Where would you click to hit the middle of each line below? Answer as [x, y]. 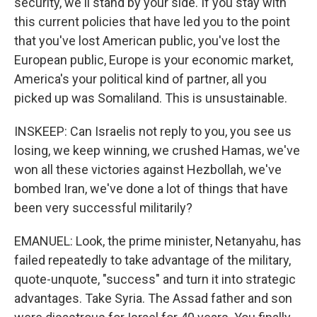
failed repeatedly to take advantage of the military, [152, 260]
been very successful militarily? [103, 208]
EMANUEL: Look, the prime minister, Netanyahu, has [158, 241]
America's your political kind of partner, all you [140, 79]
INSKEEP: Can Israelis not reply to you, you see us [153, 131]
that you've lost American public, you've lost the [147, 41]
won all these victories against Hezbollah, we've [148, 169]
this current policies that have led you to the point [152, 22]
